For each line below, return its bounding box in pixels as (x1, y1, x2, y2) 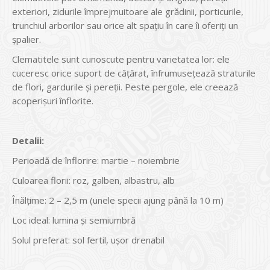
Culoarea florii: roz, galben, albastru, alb (12, 174, 175, 187)
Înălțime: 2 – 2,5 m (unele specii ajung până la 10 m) (12, 194, 224, 207)
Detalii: (12, 134, 44, 147)
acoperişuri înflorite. (12, 95, 93, 107)
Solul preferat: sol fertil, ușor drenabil (12, 234, 165, 246)
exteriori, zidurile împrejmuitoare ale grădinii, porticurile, (12, 5, 243, 18)
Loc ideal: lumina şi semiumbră (12, 214, 136, 227)
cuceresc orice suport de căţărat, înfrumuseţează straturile (12, 67, 256, 80)
